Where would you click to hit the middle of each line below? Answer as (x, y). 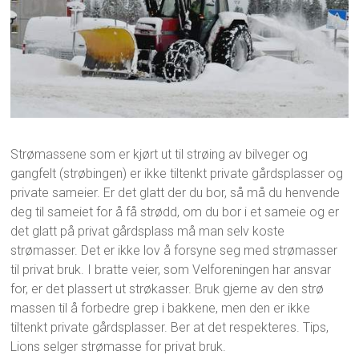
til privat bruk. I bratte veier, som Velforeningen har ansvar (171, 269)
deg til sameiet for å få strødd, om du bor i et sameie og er (175, 212)
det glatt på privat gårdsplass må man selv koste (148, 231)
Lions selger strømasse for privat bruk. (119, 346)
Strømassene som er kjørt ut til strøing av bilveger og (159, 154)
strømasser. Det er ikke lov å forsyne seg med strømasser (174, 250)
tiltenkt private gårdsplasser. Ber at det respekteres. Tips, (170, 327)
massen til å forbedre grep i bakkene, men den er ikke (161, 308)
